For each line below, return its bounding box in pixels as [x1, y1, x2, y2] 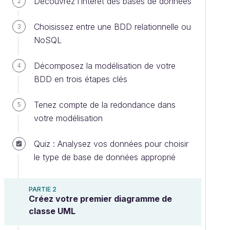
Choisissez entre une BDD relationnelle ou [34, 22, 191, 32]
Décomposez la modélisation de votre [34, 61, 176, 71]
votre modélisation [34, 113, 103, 123]
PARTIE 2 [29, 185, 56, 193]
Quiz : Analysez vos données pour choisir [34, 139, 188, 149]
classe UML [29, 206, 75, 216]
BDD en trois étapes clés [34, 74, 127, 84]
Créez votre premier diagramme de [29, 194, 172, 204]
